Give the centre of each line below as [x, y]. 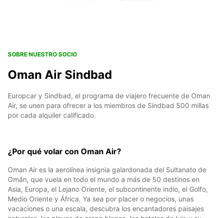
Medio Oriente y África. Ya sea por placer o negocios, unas [101, 199]
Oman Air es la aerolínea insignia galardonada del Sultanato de [107, 170]
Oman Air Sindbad [60, 75]
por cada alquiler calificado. [52, 115]
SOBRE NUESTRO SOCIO [42, 54]
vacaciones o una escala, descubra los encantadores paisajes [106, 209]
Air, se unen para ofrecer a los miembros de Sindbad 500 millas [108, 106]
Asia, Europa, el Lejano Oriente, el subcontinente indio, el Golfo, [108, 189]
